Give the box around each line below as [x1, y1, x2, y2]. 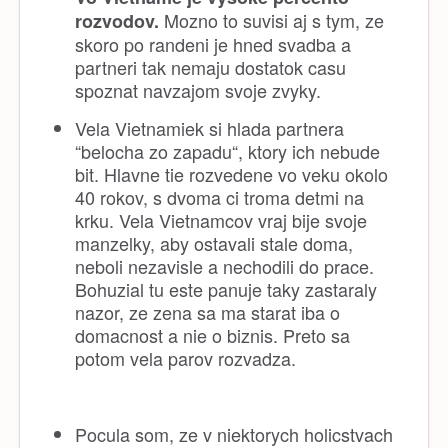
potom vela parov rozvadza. [75, 344, 301, 371]
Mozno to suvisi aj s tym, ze [159, 6, 384, 33]
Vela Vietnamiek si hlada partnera [75, 114, 344, 141]
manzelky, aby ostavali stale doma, [75, 229, 353, 256]
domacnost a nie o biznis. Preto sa [75, 321, 350, 348]
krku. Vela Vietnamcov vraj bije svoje [75, 206, 367, 233]
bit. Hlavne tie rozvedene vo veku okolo [75, 160, 388, 187]
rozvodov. [75, 7, 159, 34]
